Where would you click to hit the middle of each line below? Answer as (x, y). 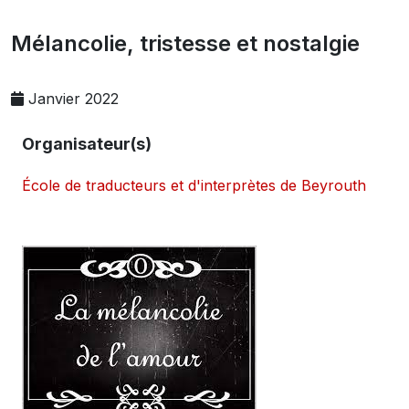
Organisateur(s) (87, 144)
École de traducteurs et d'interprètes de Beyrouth (194, 185)
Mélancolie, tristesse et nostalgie (185, 43)
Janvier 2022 (73, 99)
